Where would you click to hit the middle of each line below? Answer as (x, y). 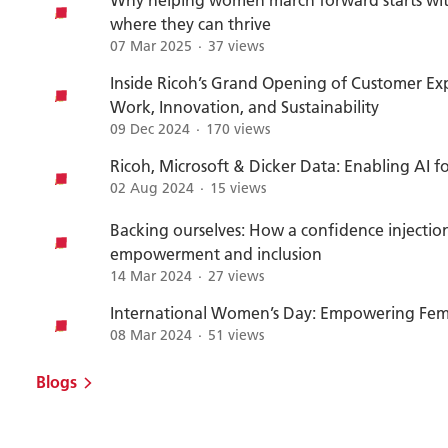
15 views (238, 188)
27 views (236, 276)
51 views (236, 335)
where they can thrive (190, 23)
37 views (236, 46)
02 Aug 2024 (152, 188)
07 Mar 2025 (151, 46)
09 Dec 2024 (150, 129)
